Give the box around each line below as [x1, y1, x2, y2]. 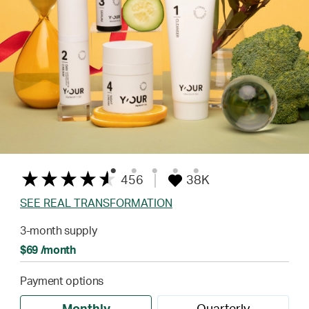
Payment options [19, 276, 104, 287]
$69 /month [19, 245, 76, 256]
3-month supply [19, 226, 97, 237]
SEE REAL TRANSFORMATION [19, 198, 172, 209]
